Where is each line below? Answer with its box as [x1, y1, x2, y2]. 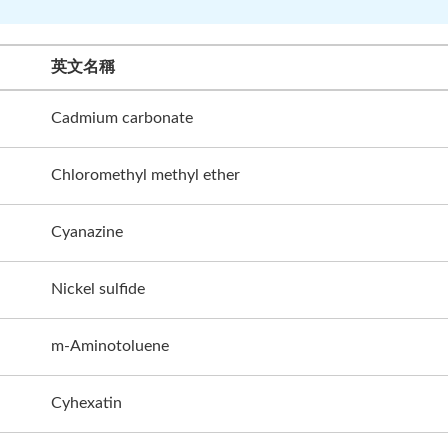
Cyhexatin [51, 394, 122, 411]
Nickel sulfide [51, 280, 145, 297]
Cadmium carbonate [51, 109, 193, 126]
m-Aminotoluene [51, 337, 169, 354]
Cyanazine [51, 223, 123, 240]
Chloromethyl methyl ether [51, 166, 240, 183]
